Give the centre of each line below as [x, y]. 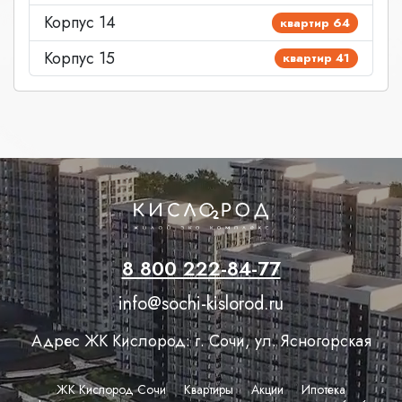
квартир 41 [317, 58]
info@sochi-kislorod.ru [201, 304]
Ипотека [323, 390]
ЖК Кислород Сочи [111, 390]
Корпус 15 [79, 58]
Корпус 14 [80, 23]
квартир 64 [315, 22]
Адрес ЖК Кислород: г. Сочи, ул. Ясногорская [201, 341]
